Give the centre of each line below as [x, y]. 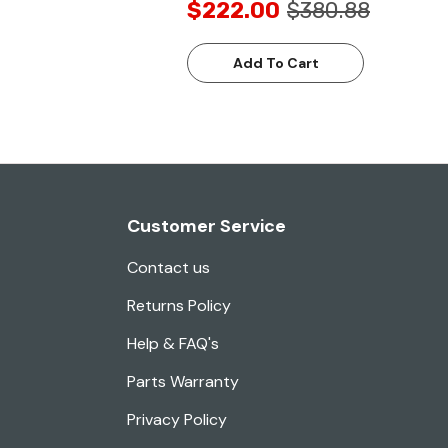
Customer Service [206, 226]
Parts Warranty [183, 382]
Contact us [168, 268]
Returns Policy [179, 306]
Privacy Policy [177, 420]
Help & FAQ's [173, 344]
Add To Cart [275, 63]
